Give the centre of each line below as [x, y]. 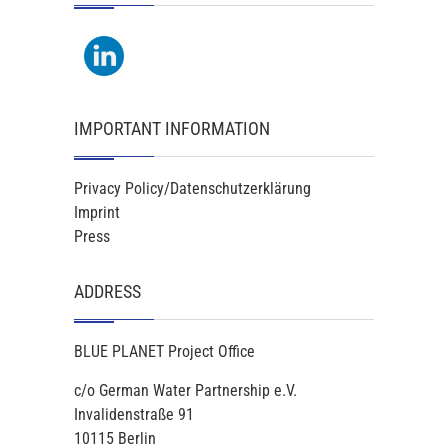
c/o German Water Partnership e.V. [185, 390]
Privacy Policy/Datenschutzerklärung [192, 188]
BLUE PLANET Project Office [164, 351]
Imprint [97, 212]
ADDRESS [107, 291]
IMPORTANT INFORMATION [172, 128]
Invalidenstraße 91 [134, 414]
